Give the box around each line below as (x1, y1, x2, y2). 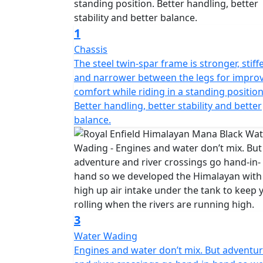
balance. (74, 113, 111, 126)
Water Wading (74, 230, 137, 242)
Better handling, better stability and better (74, 99, 262, 112)
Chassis (74, 43, 107, 56)
